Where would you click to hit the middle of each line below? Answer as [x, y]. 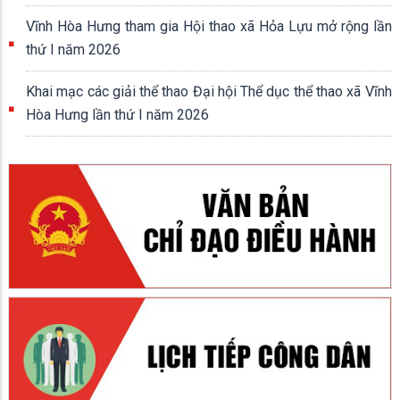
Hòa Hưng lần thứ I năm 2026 [117, 114]
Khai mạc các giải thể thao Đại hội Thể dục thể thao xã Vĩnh [186, 91]
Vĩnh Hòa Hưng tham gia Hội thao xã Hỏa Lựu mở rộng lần [209, 26]
